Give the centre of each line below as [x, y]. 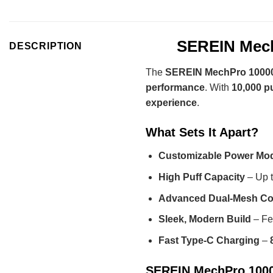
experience [171, 102]
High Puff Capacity [201, 177]
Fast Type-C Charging [209, 240]
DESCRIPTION [46, 46]
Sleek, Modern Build [204, 219]
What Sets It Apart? [202, 133]
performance [175, 87]
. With [218, 87]
